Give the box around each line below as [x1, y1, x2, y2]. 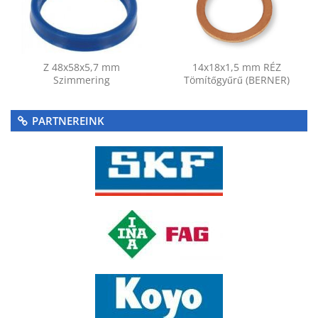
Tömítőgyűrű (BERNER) [184, 73, 290, 87]
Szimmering [53, 73, 110, 87]
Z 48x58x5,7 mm [43, 60, 120, 75]
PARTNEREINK [32, 114, 104, 128]
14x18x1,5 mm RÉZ [192, 60, 281, 75]
